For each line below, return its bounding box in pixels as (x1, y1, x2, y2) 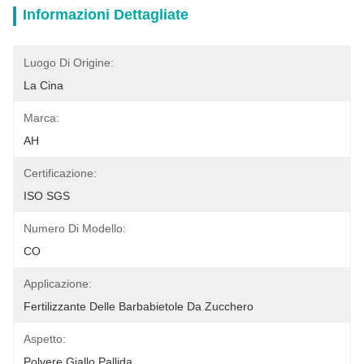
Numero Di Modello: (24, 222, 126, 235)
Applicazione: (24, 277, 92, 290)
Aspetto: (24, 332, 66, 345)
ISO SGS (24, 189, 70, 202)
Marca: (24, 111, 59, 124)
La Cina (24, 79, 63, 92)
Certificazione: (24, 167, 97, 180)
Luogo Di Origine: (24, 56, 114, 69)
